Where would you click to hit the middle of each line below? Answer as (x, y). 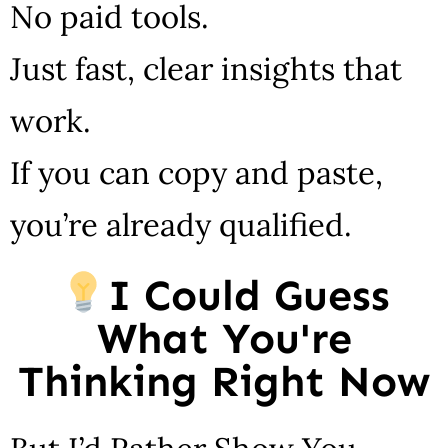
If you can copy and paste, (196, 172)
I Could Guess (248, 295)
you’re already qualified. (181, 224)
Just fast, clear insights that (206, 68)
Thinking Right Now (224, 381)
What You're (224, 338)
